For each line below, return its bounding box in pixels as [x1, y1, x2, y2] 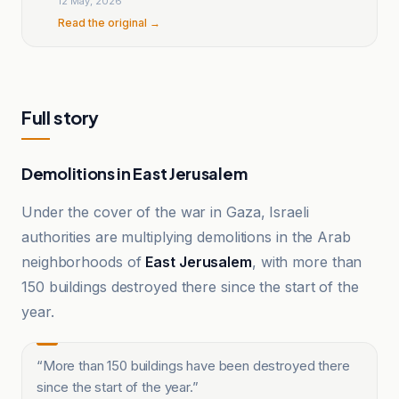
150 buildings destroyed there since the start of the [21, 278, 359, 296]
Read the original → [58, 15, 160, 29]
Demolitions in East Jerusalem [21, 163, 248, 183]
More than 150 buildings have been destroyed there [42, 357, 350, 374]
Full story [21, 105, 99, 128]
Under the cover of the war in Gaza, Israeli [21, 203, 309, 221]
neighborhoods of [21, 253, 146, 271]
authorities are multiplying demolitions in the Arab [21, 228, 351, 246]
